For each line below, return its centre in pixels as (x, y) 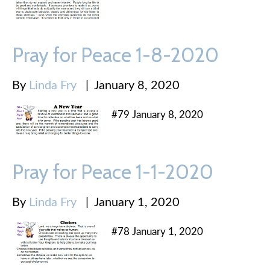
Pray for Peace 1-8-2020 (115, 55)
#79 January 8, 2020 (157, 115)
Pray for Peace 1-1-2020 (113, 172)
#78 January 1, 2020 (157, 232)
